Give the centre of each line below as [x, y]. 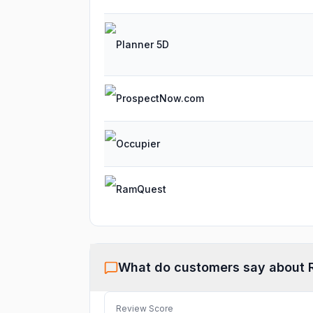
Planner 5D [143, 44]
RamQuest [141, 189]
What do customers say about [213, 267]
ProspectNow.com [160, 98]
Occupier [138, 144]
